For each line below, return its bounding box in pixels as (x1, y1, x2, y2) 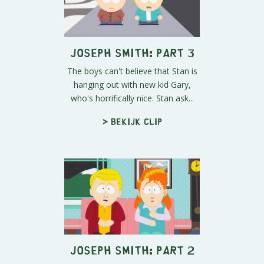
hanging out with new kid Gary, (73, 79, 191, 91)
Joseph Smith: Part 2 (70, 247, 194, 253)
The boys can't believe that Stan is (67, 65, 197, 77)
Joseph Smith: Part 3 (70, 49, 194, 55)
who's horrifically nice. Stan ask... (70, 93, 194, 104)
